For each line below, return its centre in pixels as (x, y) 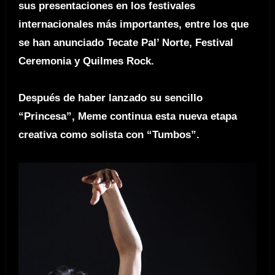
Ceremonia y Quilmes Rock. (87, 61)
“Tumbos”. (171, 134)
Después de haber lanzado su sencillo (110, 98)
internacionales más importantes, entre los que (133, 24)
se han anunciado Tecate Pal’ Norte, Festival (126, 42)
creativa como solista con (81, 134)
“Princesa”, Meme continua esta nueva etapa (127, 116)
